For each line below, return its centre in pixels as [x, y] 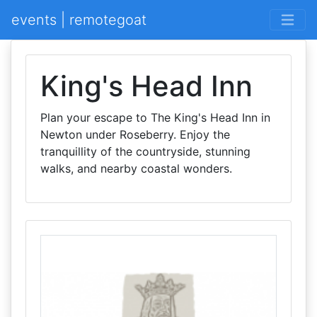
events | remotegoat [79, 20]
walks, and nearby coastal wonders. [136, 168]
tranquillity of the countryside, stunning [145, 151]
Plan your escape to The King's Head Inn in [155, 117]
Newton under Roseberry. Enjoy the [135, 134]
